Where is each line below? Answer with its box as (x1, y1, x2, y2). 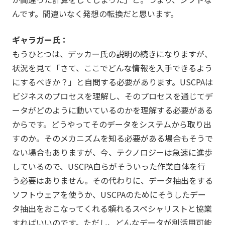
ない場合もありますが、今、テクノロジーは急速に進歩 (12, 146, 212, 158)
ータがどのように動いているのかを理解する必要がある (12, 103, 213, 116)
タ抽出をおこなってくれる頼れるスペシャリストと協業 (12, 202, 212, 214)
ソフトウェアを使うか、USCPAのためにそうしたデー (12, 188, 206, 200)
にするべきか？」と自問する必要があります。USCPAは (12, 75, 213, 88)
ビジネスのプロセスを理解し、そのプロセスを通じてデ (12, 89, 213, 102)
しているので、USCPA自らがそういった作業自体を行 (12, 160, 205, 172)
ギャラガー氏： (12, 33, 68, 46)
